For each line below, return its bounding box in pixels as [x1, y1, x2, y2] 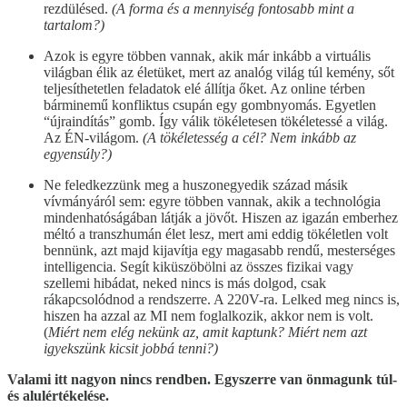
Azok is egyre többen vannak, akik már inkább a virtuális [44, 47, 371, 64]
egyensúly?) [44, 145, 112, 162]
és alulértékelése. [7, 387, 109, 403]
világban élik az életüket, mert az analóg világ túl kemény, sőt [44, 64, 394, 80]
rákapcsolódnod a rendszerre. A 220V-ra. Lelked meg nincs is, [44, 291, 400, 307]
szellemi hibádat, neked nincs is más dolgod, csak [44, 274, 326, 291]
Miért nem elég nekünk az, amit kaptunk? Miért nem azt [48, 323, 367, 340]
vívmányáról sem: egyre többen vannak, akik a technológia [44, 193, 381, 209]
